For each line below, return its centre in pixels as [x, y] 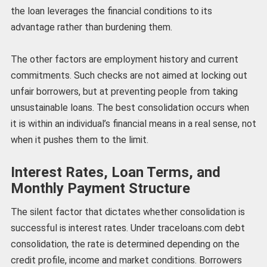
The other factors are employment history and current [124, 60]
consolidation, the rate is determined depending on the [125, 244]
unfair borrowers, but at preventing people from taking [124, 92]
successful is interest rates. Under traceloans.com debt [128, 228]
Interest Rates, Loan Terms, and [115, 172]
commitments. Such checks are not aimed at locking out [129, 76]
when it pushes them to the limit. [79, 140]
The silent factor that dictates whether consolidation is [128, 212]
